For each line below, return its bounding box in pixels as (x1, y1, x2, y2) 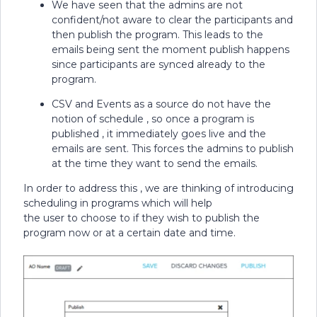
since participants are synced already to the (52, 58, 265, 71)
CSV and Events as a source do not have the (52, 98, 271, 110)
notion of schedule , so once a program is (52, 113, 254, 125)
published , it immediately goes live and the (52, 127, 266, 140)
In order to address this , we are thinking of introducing (23, 182, 294, 195)
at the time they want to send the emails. (52, 157, 258, 170)
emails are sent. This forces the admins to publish (52, 142, 294, 155)
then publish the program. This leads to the (52, 28, 263, 41)
